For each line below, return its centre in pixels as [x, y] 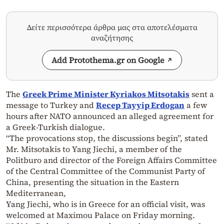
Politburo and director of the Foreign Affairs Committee [111, 160]
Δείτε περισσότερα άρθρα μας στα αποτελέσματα [112, 27]
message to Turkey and [51, 105]
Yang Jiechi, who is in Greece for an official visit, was [105, 204]
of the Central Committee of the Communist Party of [105, 171]
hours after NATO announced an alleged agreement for [110, 116]
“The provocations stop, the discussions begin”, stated [107, 138]
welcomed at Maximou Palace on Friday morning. [100, 215]
